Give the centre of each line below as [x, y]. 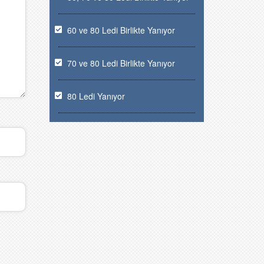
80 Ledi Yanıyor [96, 96]
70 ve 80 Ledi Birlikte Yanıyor [121, 63]
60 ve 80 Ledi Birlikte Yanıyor [121, 30]
